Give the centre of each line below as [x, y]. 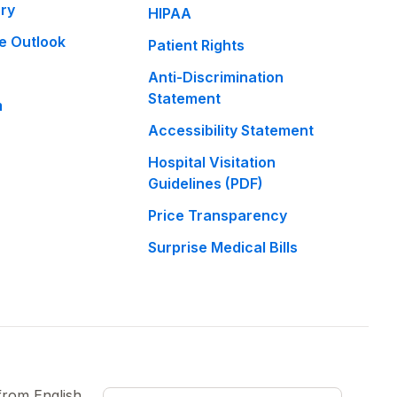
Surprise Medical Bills [223, 247]
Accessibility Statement [231, 130]
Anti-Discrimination [216, 77]
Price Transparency [218, 215]
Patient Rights [197, 45]
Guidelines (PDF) [206, 183]
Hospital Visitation [212, 162]
